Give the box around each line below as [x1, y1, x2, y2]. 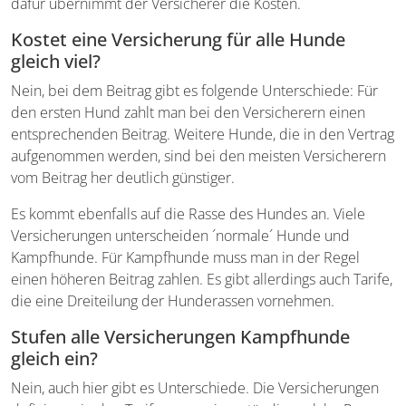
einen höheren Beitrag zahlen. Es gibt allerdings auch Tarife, [11, 268, 392, 289]
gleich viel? [11, 48, 101, 73]
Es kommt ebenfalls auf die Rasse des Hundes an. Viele [11, 203, 365, 224]
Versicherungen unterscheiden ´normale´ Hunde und [11, 225, 350, 246]
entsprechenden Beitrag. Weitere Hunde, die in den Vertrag [11, 123, 394, 144]
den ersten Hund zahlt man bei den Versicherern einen [11, 101, 365, 122]
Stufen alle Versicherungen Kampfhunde [11, 324, 350, 349]
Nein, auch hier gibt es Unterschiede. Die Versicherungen [11, 377, 379, 398]
